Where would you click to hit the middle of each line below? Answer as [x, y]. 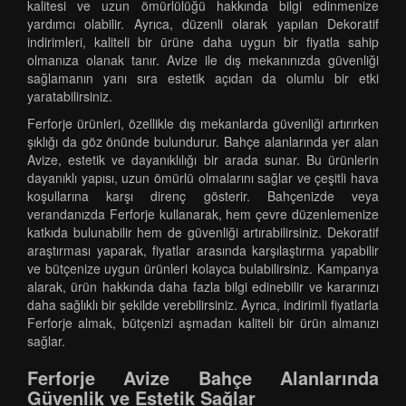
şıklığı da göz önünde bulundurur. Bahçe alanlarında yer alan [203, 141]
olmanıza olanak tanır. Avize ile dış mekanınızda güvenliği [203, 60]
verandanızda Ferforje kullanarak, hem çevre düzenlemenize [203, 214]
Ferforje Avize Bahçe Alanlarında [203, 377]
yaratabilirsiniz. [70, 96]
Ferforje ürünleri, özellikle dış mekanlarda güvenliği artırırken [203, 123]
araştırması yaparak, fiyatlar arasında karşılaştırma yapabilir [203, 250]
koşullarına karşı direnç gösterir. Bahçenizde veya [203, 196]
